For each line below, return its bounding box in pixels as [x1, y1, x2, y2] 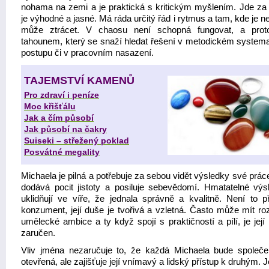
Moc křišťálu [24, 101, 76, 111]
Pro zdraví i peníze [24, 90, 99, 100]
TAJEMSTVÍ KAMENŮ [24, 74, 134, 86]
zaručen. [21, 228, 55, 238]
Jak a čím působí [24, 113, 94, 122]
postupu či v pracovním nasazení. [21, 48, 154, 58]
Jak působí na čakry [24, 124, 107, 134]
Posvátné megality [24, 147, 100, 157]
